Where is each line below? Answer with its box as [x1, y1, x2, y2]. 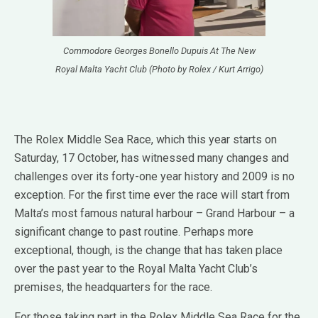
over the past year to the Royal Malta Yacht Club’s [14, 262, 258, 276]
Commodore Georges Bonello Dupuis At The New [62, 45, 256, 57]
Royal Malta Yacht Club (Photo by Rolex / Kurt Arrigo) [55, 64, 263, 75]
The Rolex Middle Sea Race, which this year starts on [14, 133, 277, 147]
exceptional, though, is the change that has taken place [14, 243, 283, 258]
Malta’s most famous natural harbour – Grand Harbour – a [14, 207, 295, 221]
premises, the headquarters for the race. [14, 280, 212, 295]
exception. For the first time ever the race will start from [14, 188, 290, 202]
